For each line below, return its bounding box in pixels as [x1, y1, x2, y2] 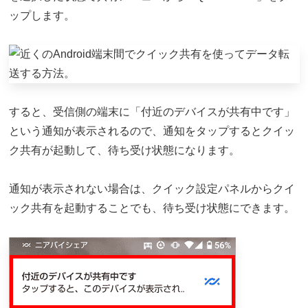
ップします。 [8, 10, 75, 22]
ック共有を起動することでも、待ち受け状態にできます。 [8, 202, 295, 214]
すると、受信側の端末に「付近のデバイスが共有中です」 [8, 106, 295, 118]
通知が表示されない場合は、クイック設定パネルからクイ [8, 183, 295, 195]
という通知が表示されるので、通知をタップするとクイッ [8, 125, 295, 137]
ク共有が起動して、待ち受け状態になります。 [8, 144, 240, 157]
